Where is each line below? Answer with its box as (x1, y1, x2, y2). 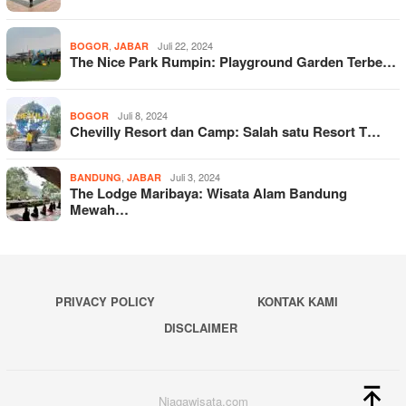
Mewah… (70, 199, 129, 219)
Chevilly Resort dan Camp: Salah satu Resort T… (70, 121, 381, 141)
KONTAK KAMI (256, 293, 338, 310)
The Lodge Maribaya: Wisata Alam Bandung (70, 183, 347, 203)
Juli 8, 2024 (118, 108, 168, 122)
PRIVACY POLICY (54, 293, 155, 310)
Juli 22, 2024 (158, 38, 213, 53)
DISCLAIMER (164, 319, 238, 336)
